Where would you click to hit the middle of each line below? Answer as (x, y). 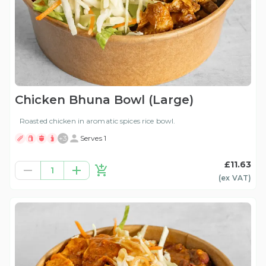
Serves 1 (93, 138)
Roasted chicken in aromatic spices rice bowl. (98, 121)
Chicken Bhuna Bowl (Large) (104, 100)
